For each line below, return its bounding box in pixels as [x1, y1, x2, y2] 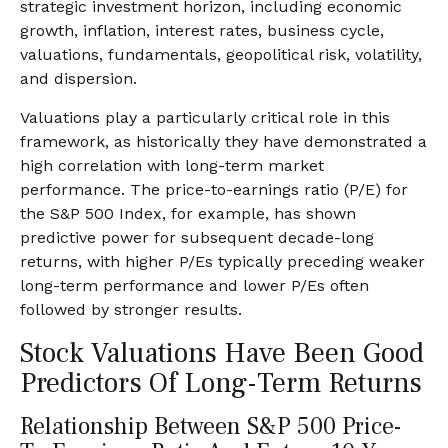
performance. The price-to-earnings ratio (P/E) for [20, 180, 408, 199]
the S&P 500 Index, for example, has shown [20, 204, 356, 223]
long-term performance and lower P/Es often [20, 276, 369, 295]
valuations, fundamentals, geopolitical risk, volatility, [20, 45, 422, 64]
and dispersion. [20, 69, 137, 88]
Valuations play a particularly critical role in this [20, 108, 390, 127]
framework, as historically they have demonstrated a [20, 132, 427, 151]
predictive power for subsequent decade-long [20, 228, 374, 247]
